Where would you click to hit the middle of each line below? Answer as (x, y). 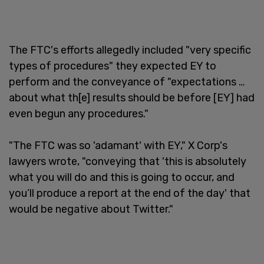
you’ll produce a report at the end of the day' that (130, 193)
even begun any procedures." (79, 113)
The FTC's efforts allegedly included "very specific (130, 50)
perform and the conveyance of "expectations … (127, 82)
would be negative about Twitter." (91, 209)
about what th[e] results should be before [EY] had (132, 98)
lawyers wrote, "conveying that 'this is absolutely (128, 161)
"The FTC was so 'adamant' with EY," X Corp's (118, 145)
